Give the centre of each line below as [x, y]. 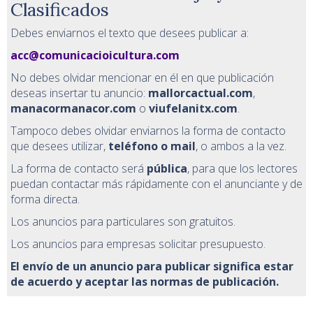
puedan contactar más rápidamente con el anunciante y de [156, 183]
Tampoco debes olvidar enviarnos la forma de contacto [148, 130]
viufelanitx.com [193, 108]
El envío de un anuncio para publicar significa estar [152, 266]
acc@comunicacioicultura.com [95, 55]
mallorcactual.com [201, 93]
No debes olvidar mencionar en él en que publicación [142, 77]
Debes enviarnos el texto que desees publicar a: [130, 32]
